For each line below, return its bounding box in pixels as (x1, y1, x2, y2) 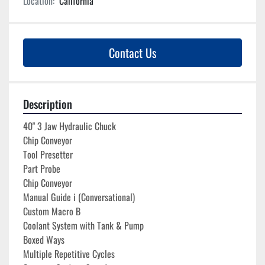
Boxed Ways (23, 232, 67, 247)
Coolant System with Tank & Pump (23, 218, 144, 233)
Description (23, 96, 72, 112)
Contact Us (109, 44, 156, 62)
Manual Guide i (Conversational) (23, 190, 135, 205)
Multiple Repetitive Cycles (23, 247, 115, 261)
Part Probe (23, 161, 60, 176)
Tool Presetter (23, 147, 73, 162)
